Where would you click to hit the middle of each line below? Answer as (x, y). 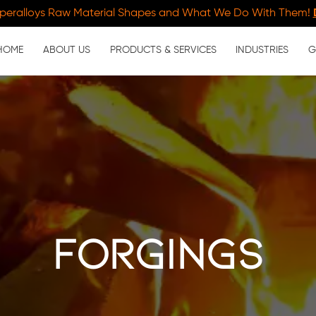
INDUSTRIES (262, 50)
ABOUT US (66, 50)
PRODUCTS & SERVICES (163, 50)
